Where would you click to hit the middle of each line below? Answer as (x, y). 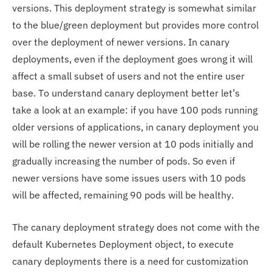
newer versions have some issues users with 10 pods (129, 178)
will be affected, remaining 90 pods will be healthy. (123, 195)
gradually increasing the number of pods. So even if (124, 161)
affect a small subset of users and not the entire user (128, 76)
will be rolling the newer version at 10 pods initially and (133, 144)
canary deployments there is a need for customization (130, 261)
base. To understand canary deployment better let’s (126, 93)
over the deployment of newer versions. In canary (121, 42)
